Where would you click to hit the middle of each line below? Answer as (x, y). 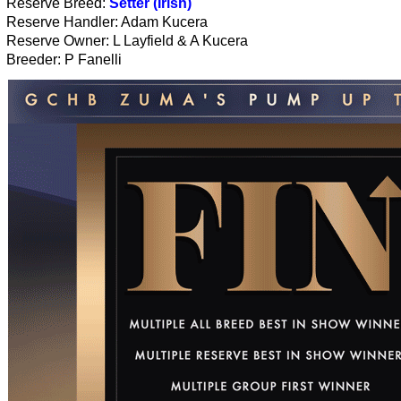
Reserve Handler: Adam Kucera (107, 21)
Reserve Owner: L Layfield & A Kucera (127, 40)
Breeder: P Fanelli (64, 59)
